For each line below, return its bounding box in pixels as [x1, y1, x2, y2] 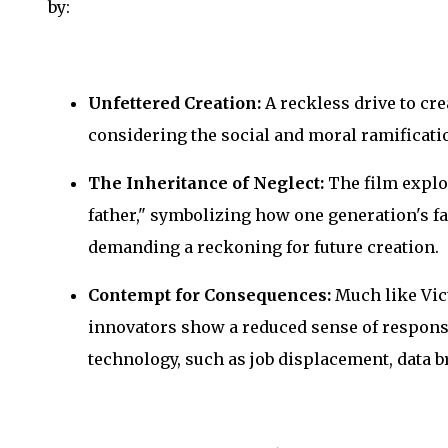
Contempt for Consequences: [88, 284, 331, 305]
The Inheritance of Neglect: [88, 172, 324, 193]
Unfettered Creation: [88, 92, 261, 113]
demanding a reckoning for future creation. [88, 236, 439, 257]
